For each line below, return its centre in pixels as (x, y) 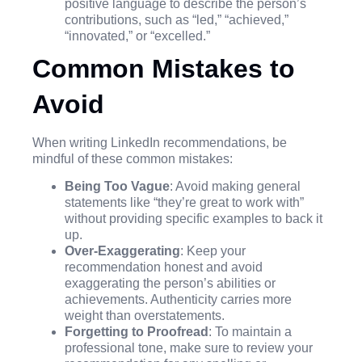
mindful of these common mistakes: (133, 158)
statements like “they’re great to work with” (184, 203)
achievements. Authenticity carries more (178, 300)
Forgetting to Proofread (137, 332)
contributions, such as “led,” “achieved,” (177, 19)
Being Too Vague (117, 187)
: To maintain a (250, 332)
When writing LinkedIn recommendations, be (160, 142)
